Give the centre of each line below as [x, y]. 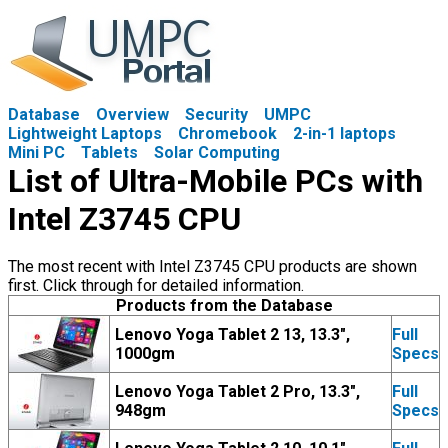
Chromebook [227, 133]
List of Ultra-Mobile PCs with [215, 181]
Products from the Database [224, 305]
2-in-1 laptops [344, 133]
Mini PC [36, 152]
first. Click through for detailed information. [156, 285]
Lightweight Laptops [85, 133]
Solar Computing [217, 152]
